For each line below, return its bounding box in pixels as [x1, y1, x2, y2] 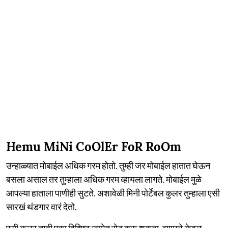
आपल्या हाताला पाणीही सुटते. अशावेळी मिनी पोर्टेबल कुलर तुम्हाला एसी [6, 187, 220, 198]
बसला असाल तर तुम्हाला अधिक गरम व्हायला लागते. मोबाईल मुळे [6, 173, 202, 185]
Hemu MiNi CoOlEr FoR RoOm [6, 138, 181, 155]
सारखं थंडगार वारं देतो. [6, 201, 77, 212]
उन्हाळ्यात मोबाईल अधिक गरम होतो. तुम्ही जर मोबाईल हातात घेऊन [6, 159, 210, 171]
